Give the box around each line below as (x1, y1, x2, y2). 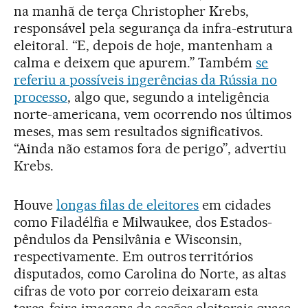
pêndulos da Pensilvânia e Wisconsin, (14, 230, 243, 247)
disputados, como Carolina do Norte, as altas (14, 265, 287, 282)
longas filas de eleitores (56, 196, 199, 213)
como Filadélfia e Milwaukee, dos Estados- (14, 213, 273, 230)
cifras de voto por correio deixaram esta (14, 282, 259, 299)
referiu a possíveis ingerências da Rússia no (14, 71, 278, 88)
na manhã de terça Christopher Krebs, (14, 2, 250, 19)
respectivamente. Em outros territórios (14, 247, 254, 265)
